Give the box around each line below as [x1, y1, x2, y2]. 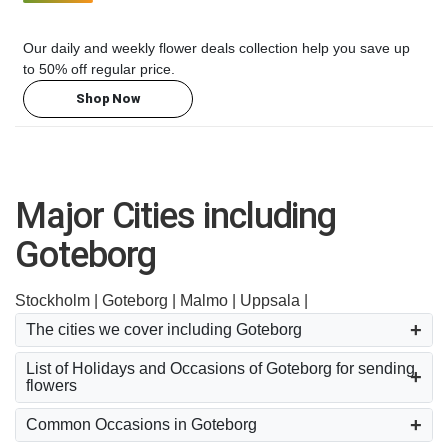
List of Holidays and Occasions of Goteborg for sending [26, 360, 415, 378]
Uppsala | [240, 291, 308, 309]
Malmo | [180, 291, 240, 309]
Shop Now [76, 91, 140, 107]
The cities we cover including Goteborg [26, 321, 302, 339]
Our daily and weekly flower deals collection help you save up [23, 39, 410, 56]
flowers [26, 377, 77, 395]
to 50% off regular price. [23, 60, 175, 77]
